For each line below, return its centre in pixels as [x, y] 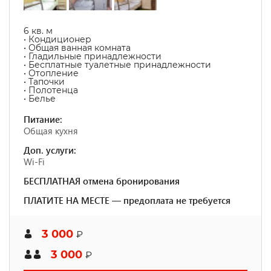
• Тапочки [44, 82]
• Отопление [51, 73]
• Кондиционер [57, 39]
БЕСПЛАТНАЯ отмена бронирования [102, 181]
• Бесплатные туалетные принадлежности [117, 65]
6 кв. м [38, 31]
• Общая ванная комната [77, 48]
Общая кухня [51, 131]
